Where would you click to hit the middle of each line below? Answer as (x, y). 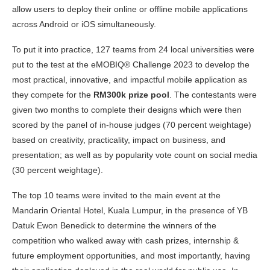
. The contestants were (213, 95)
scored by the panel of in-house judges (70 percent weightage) (132, 125)
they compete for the (53, 95)
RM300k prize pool (131, 95)
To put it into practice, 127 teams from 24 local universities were (133, 50)
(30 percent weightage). (59, 170)
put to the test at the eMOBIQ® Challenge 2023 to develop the (131, 65)
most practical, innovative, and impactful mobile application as (130, 80)
